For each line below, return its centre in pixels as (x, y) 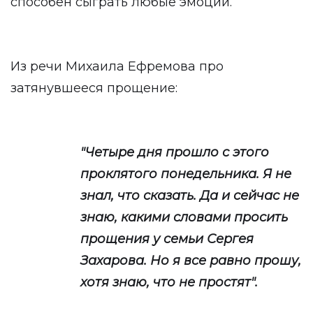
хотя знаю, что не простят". (169, 282)
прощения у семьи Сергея (167, 239)
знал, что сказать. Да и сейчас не (190, 196)
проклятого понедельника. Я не (186, 174)
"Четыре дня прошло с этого (175, 152)
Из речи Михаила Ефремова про (117, 66)
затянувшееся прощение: (94, 88)
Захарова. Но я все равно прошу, (191, 261)
